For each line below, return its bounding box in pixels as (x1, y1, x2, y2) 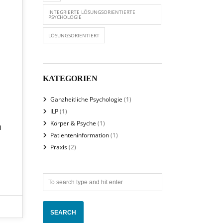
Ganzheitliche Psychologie (50, 95, 122, 104)
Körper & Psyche (50, 119, 96, 127)
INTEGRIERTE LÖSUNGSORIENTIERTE (48, 8, 135, 15)
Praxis (50, 143, 67, 151)
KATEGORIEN (43, 74, 98, 83)
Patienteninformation (50, 131, 109, 139)
